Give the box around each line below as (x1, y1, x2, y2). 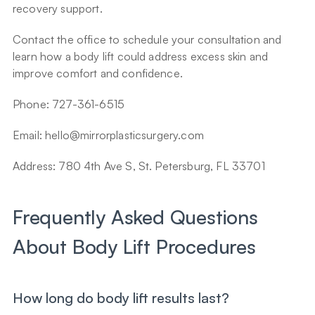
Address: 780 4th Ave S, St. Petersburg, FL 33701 (13, 159, 265, 174)
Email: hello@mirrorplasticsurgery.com (13, 128, 204, 143)
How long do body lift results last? (13, 289, 229, 307)
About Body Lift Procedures (13, 234, 256, 259)
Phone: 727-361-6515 (13, 97, 125, 112)
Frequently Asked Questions (13, 205, 258, 230)
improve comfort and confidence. (13, 66, 183, 81)
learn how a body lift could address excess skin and (13, 49, 269, 64)
